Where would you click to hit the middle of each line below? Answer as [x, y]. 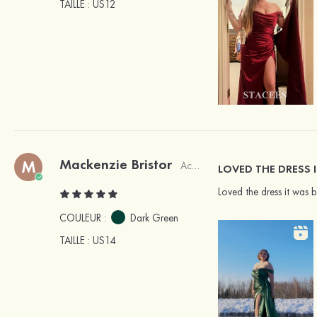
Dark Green [154, 218]
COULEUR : [84, 218]
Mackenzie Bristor [116, 164]
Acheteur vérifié [186, 166]
